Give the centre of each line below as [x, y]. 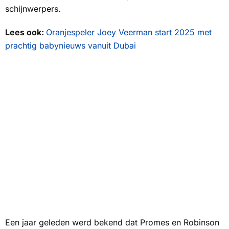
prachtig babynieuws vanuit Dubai [71, 46]
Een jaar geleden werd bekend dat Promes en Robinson [112, 223]
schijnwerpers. [33, 9]
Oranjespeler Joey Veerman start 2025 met [129, 32]
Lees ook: [26, 32]
